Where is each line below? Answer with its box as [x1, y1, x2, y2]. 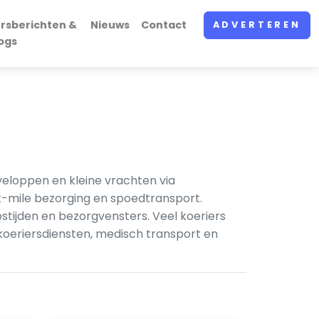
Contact [140, 18, 187, 32]
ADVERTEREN [212, 19, 301, 31]
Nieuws [90, 18, 130, 32]
